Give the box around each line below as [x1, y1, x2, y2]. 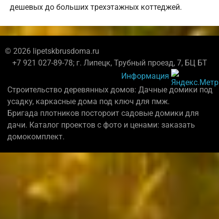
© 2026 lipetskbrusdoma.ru [5, 46, 99, 56]
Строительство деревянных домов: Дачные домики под [7, 85, 213, 95]
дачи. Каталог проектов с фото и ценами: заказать [7, 120, 195, 130]
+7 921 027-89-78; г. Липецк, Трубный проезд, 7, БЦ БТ [12, 58, 207, 68]
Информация [121, 71, 169, 81]
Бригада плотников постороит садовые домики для [7, 109, 199, 118]
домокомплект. [7, 132, 65, 142]
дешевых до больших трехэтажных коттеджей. [10, 2, 182, 12]
